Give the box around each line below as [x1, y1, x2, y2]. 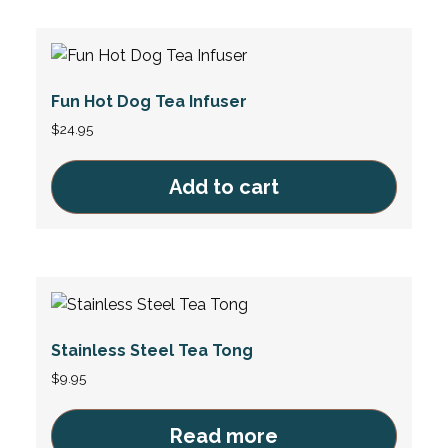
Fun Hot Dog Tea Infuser [50, 91, 247, 111]
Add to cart [169, 174, 279, 199]
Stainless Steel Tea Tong [50, 340, 253, 360]
